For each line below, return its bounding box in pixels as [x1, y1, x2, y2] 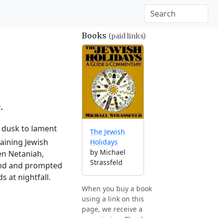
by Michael [90, 147, 126, 157]
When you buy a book [82, 184, 152, 194]
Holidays [90, 137, 118, 147]
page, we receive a [82, 204, 143, 214]
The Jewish [90, 127, 125, 137]
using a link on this [82, 194, 144, 204]
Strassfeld [90, 158, 123, 167]
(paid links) [109, 32, 146, 40]
